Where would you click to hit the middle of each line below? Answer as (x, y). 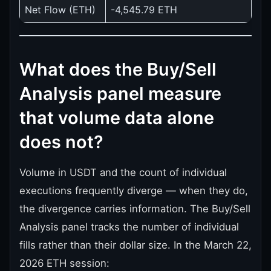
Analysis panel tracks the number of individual (129, 227)
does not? (61, 142)
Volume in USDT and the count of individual (123, 172)
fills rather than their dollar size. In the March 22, (135, 245)
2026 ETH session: (64, 263)
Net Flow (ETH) (60, 9)
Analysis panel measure (120, 93)
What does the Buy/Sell (118, 69)
